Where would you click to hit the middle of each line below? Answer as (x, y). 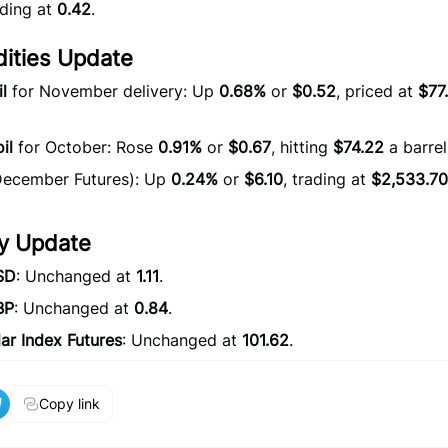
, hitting (302, 147)
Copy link (69, 403)
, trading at (327, 179)
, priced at (377, 91)
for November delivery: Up (113, 91)
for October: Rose (85, 147)
